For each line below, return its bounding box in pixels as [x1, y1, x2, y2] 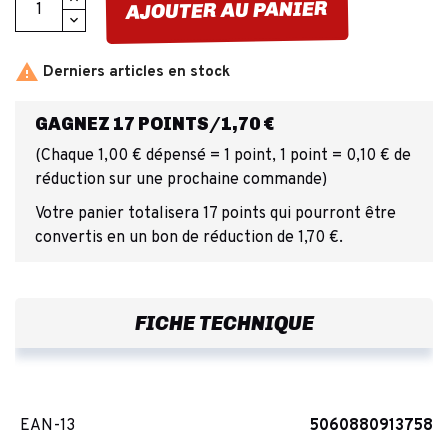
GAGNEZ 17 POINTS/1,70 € [35, 112, 274, 135]
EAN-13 [20, 415, 75, 436]
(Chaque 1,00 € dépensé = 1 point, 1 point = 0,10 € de [35, 145, 411, 166]
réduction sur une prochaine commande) [35, 169, 327, 190]
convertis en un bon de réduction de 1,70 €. [35, 227, 343, 248]
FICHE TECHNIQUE [134, 310, 314, 335]
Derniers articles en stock [39, 62, 230, 82]
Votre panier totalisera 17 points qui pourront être [35, 203, 396, 224]
